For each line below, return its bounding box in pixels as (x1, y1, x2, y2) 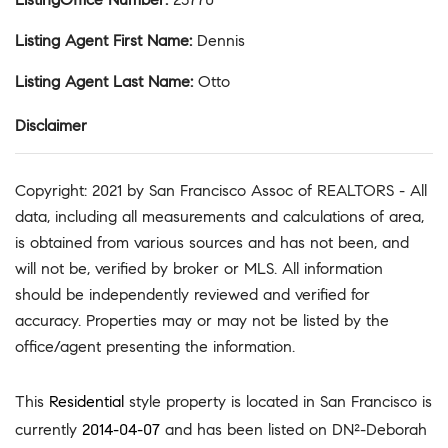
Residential (49, 391, 124, 411)
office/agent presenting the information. (15, 337, 295, 357)
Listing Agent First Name (15, 31, 190, 51)
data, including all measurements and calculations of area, (15, 207, 424, 227)
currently (15, 419, 82, 439)
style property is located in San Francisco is (124, 391, 432, 411)
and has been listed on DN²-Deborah (160, 419, 427, 439)
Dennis (197, 31, 246, 51)
